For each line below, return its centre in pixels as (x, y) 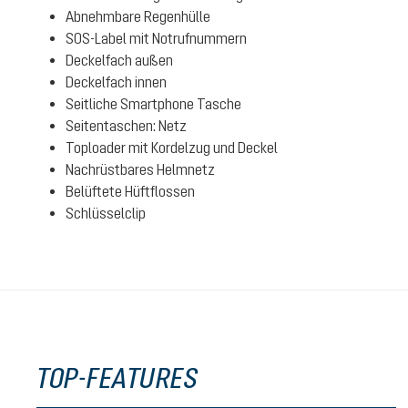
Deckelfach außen (119, 60)
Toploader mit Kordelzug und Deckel (172, 148)
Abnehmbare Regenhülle (138, 16)
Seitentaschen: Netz (126, 126)
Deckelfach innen (116, 82)
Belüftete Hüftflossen (130, 191)
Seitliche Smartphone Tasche (153, 104)
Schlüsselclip (106, 213)
